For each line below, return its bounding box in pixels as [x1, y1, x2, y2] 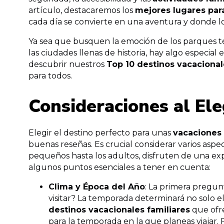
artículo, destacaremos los [28, 5, 135, 15]
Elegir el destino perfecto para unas [28, 128, 173, 137]
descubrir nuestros [28, 59, 106, 69]
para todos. [28, 71, 72, 80]
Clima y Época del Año [48, 182, 145, 191]
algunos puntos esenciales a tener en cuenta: [28, 162, 210, 172]
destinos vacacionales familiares [48, 205, 190, 214]
